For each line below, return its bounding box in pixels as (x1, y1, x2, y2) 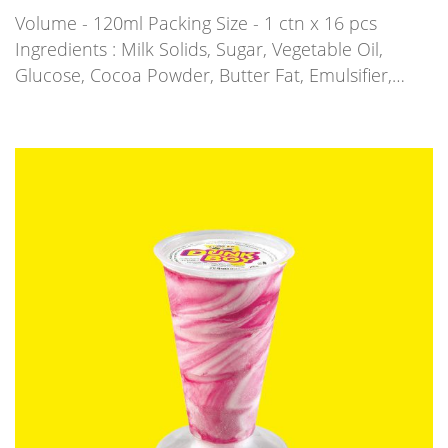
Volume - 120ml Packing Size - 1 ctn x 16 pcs (15, 11, 387, 35)
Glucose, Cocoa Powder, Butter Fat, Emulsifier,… (15, 63, 405, 87)
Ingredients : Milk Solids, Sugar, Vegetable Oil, (15, 37, 383, 61)
